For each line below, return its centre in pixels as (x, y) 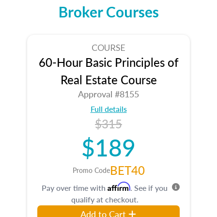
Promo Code (91, 170)
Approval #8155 (108, 93)
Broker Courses (108, 11)
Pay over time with (75, 187)
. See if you (149, 187)
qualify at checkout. (105, 199)
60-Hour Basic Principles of (108, 62)
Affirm (119, 186)
